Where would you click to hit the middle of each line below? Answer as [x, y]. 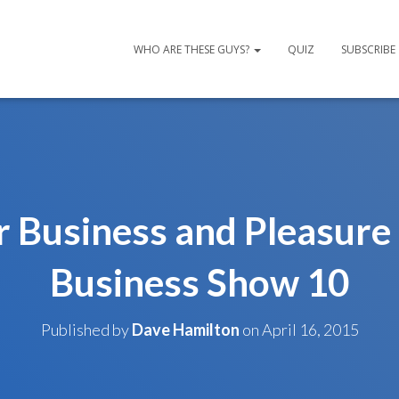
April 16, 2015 [310, 329]
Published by [86, 329]
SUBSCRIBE [368, 49]
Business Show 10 [199, 282]
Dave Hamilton [185, 329]
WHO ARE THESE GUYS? [193, 49]
